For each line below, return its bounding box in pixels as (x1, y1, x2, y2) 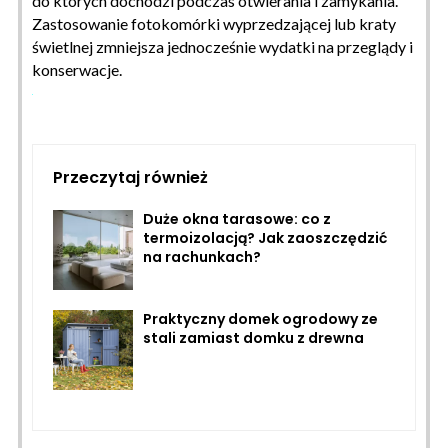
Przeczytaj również (53, 165, 208, 189)
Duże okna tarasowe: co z (143, 208, 331, 229)
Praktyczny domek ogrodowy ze (143, 308, 378, 329)
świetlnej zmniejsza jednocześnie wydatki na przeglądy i (32, 36, 413, 56)
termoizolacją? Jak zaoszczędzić (143, 227, 387, 248)
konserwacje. (32, 59, 122, 79)
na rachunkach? (143, 246, 261, 267)
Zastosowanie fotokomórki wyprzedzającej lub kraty (32, 13, 396, 33)
